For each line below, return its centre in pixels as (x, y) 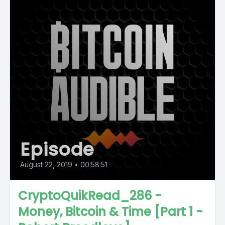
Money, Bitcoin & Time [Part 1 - (110, 212)
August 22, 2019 (46, 164)
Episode (58, 149)
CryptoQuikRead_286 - (90, 196)
